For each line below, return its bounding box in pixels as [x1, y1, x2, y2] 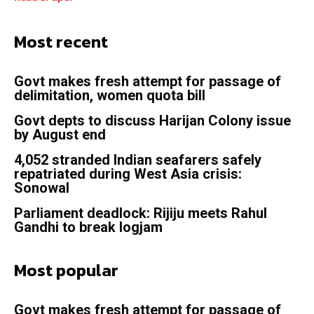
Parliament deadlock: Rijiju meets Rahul [14, 204, 267, 221]
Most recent [14, 29, 108, 54]
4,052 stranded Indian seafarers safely [14, 151, 261, 168]
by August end [14, 125, 106, 143]
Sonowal [14, 179, 69, 196]
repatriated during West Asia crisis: [14, 165, 242, 182]
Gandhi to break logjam [14, 218, 163, 235]
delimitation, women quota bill [14, 86, 205, 104]
